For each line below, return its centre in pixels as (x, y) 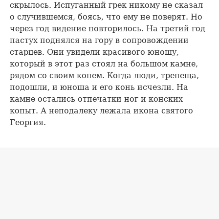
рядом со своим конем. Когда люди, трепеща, (104, 75)
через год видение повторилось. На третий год (108, 28)
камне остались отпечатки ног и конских (96, 99)
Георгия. (28, 122)
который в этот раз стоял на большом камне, (104, 64)
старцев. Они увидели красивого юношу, (94, 52)
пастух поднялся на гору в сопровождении (99, 40)
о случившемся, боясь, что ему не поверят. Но (106, 17)
